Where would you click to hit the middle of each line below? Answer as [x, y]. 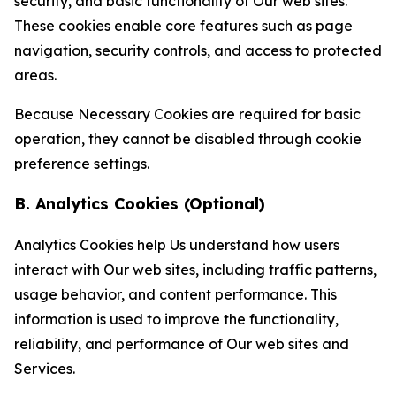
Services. [45, 369]
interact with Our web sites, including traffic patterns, [195, 270]
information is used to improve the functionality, [176, 319]
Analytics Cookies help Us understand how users [177, 245]
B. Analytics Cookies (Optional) [140, 204]
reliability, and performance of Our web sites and [182, 344]
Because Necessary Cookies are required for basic [187, 114]
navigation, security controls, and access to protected [198, 50]
